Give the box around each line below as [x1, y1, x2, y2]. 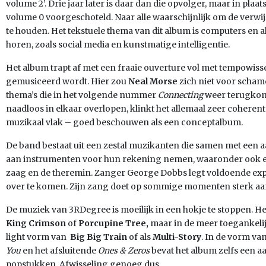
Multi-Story [153, 232, 201, 242]
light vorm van [6, 232, 70, 242]
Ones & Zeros [98, 245, 150, 256]
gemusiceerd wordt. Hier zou [6, 76, 128, 87]
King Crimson [6, 218, 66, 229]
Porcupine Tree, [78, 218, 148, 229]
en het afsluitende [21, 245, 98, 256]
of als [127, 232, 153, 242]
